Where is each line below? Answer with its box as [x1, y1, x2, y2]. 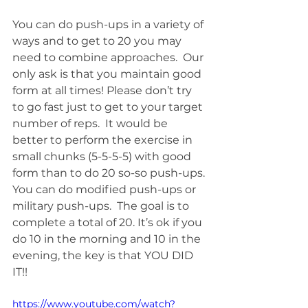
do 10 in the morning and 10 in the [12, 232, 203, 245]
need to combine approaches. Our [12, 51, 206, 64]
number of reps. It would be [12, 117, 170, 130]
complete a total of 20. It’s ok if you [12, 216, 205, 229]
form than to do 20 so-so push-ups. [12, 166, 208, 179]
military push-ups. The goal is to [12, 199, 192, 212]
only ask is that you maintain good [12, 67, 204, 80]
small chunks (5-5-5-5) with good [12, 150, 194, 163]
